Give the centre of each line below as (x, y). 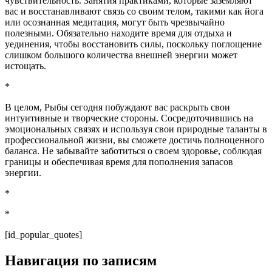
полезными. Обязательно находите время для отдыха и (118, 33)
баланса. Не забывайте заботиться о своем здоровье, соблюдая (133, 151)
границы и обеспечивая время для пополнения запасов (119, 161)
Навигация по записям (81, 260)
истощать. (25, 66)
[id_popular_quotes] (43, 234)
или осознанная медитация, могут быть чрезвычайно (115, 22)
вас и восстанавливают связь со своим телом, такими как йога (134, 11)
